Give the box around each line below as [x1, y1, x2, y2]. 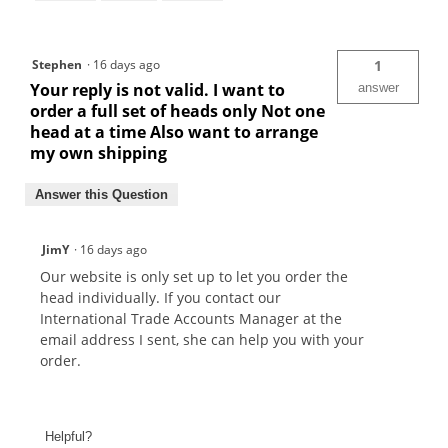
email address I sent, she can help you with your [40, 330, 364, 350]
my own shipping [30, 142, 167, 165]
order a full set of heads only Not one [30, 100, 325, 123]
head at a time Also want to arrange [30, 121, 318, 144]
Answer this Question [35, 187, 168, 203]
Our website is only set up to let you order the [40, 267, 348, 287]
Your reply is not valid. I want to [30, 79, 285, 102]
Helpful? [45, 428, 92, 444]
